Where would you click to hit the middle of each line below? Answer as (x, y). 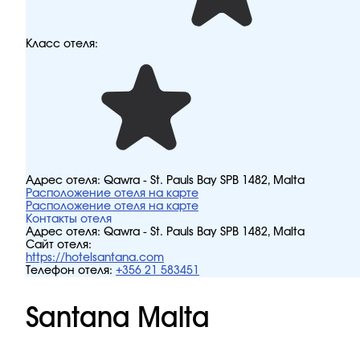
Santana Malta (118, 318)
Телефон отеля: (69, 271)
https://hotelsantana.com (95, 258)
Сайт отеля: (59, 245)
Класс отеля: (62, 44)
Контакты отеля (69, 219)
